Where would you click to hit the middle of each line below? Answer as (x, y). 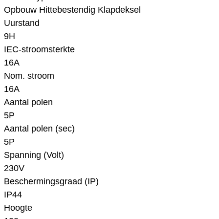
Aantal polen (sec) (39, 129)
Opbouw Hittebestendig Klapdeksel (72, 10)
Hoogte (18, 208)
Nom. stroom (29, 76)
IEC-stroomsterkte (39, 50)
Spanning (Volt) (34, 155)
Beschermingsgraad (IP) (51, 182)
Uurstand (22, 23)
